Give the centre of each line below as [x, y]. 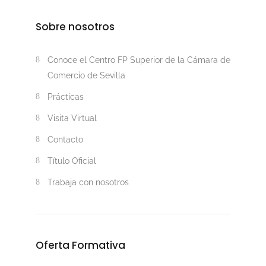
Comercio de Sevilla [86, 76]
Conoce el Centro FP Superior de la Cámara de [139, 60]
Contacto [65, 140]
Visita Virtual [72, 118]
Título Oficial [72, 161]
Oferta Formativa [80, 246]
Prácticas [65, 97]
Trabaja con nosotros [88, 183]
